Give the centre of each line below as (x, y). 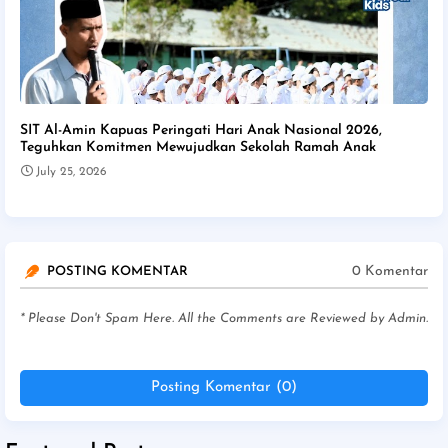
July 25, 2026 (71, 171)
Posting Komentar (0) (224, 387)
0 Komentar (390, 272)
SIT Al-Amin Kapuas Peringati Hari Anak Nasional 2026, (201, 130)
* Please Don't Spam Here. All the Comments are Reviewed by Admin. (224, 318)
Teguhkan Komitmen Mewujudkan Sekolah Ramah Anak (198, 147)
